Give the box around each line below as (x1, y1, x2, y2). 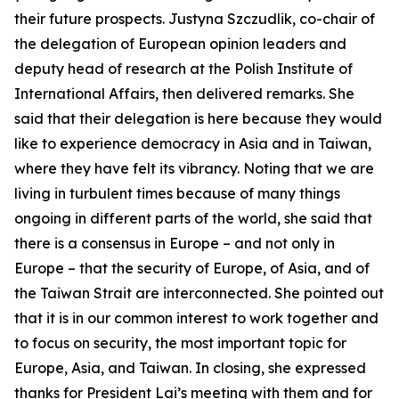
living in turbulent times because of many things (14, 184, 340, 202)
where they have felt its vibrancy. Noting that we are (14, 159, 374, 177)
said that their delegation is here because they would (14, 110, 382, 127)
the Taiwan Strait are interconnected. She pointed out (14, 284, 384, 302)
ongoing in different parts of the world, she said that (14, 209, 372, 227)
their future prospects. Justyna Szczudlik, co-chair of (14, 10, 375, 28)
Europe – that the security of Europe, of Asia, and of (14, 259, 370, 277)
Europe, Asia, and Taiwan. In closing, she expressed (14, 359, 366, 377)
